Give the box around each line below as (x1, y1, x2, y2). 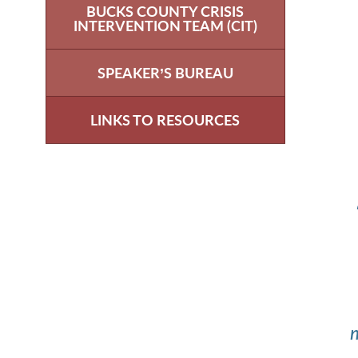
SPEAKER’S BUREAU (97, 63, 233, 82)
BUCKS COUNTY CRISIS (86, 2, 245, 20)
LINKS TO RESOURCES (90, 110, 241, 129)
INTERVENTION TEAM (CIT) (73, 16, 257, 34)
